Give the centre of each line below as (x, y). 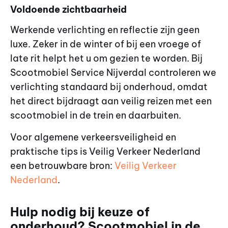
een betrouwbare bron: (62, 165)
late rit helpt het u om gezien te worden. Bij (106, 59)
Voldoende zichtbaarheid (68, 10)
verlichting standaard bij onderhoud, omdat (109, 87)
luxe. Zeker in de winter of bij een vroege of (106, 44)
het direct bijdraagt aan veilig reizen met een (111, 101)
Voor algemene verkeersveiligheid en (93, 137)
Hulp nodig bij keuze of (80, 212)
